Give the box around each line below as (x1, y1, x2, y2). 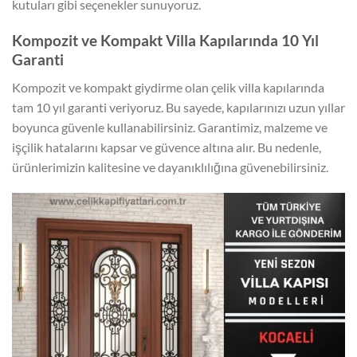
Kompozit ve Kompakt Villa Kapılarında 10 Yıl (12, 30, 319, 49)
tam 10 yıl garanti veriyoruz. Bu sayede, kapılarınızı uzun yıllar (12, 99, 345, 115)
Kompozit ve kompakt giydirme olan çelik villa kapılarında (12, 79, 324, 95)
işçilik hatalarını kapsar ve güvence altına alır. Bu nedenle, (12, 139, 321, 155)
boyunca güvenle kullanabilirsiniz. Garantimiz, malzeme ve (12, 119, 328, 135)
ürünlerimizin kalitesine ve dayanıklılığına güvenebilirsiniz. (12, 159, 328, 175)
